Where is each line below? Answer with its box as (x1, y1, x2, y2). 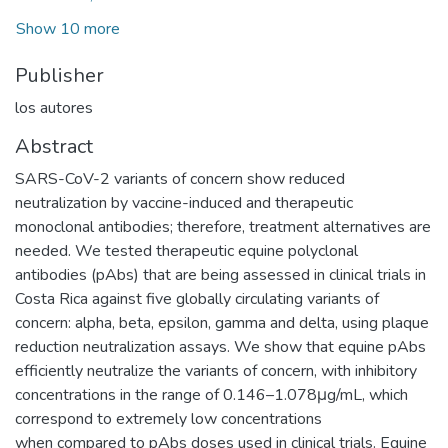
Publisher (15, 61, 104, 89)
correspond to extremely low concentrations (15, 407, 322, 430)
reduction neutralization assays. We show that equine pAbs (15, 335, 426, 358)
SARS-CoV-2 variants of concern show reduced (15, 167, 345, 190)
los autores (15, 96, 93, 119)
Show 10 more (16, 17, 120, 40)
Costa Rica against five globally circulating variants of (15, 287, 379, 310)
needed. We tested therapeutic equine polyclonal (15, 239, 358, 262)
